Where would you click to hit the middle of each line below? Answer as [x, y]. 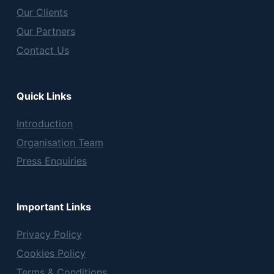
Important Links [54, 207]
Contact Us [43, 50]
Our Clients [42, 13]
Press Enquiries [51, 161]
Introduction [44, 123]
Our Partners [46, 31]
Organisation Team [60, 142]
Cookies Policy [51, 254]
